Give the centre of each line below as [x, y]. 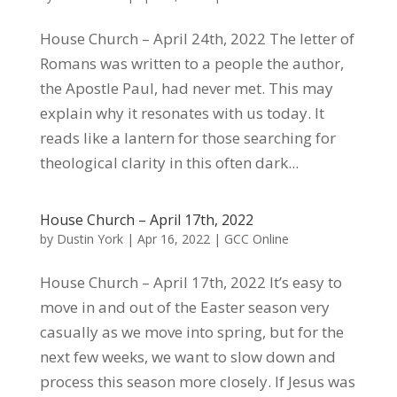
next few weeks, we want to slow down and [187, 357]
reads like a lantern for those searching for [187, 138]
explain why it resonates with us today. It [182, 113]
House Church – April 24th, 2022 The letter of [197, 39]
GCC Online [256, 239]
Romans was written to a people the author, [191, 63]
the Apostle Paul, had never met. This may [186, 88]
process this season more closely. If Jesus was [197, 381]
